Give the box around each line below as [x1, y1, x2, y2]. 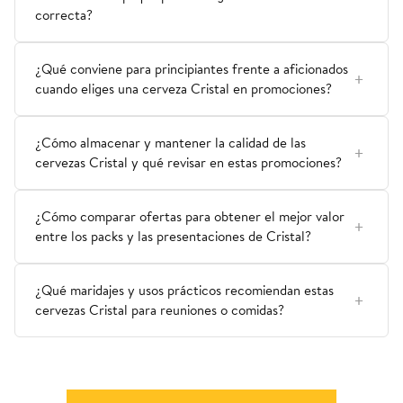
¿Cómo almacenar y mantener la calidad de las [35, 133, 306, 153]
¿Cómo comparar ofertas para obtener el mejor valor [35, 207, 345, 227]
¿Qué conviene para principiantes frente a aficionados [35, 59, 348, 79]
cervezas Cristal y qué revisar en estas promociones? [35, 153, 342, 173]
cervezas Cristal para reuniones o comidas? [35, 300, 284, 320]
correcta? [35, 5, 93, 25]
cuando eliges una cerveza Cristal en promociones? [35, 79, 332, 99]
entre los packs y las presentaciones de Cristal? [35, 227, 311, 246]
